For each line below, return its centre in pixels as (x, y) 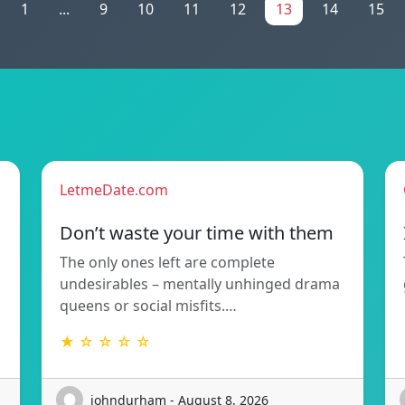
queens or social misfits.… (148, 306)
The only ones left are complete (167, 263)
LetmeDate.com (114, 190)
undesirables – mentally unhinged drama (200, 284)
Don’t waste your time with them (197, 233)
